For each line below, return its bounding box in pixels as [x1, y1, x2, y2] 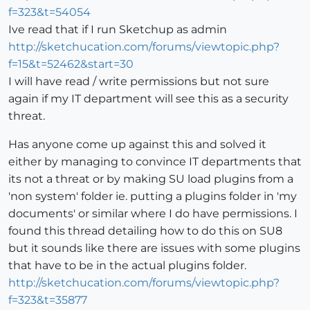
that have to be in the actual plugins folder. [8, 259, 246, 273]
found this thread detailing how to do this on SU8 [8, 224, 282, 238]
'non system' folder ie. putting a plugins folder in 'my [8, 190, 297, 203]
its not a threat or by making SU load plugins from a [8, 172, 293, 186]
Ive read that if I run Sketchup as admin [8, 23, 227, 37]
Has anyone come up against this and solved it [8, 138, 266, 152]
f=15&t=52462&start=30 [8, 57, 134, 71]
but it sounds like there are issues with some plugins [8, 241, 300, 255]
